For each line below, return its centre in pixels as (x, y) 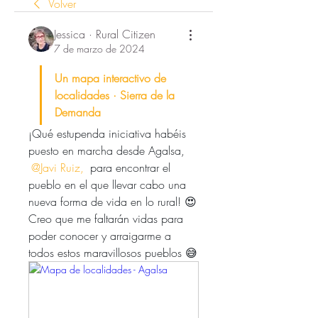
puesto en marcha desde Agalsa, (108, 150)
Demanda (78, 112)
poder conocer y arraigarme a (100, 236)
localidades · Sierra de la (115, 95)
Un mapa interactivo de (110, 78)
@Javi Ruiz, (57, 168)
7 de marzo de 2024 (99, 49)
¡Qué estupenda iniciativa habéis (107, 133)
